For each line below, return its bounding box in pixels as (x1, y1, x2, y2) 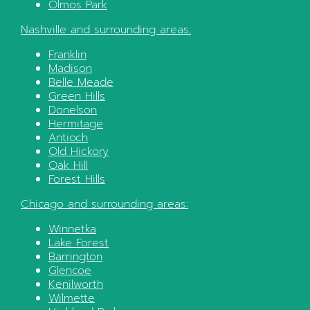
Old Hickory (48, 143, 109, 160)
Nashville (21, 21, 66, 38)
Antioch (48, 129, 88, 146)
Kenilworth (48, 275, 103, 293)
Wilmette (48, 289, 95, 307)
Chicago (21, 195, 64, 212)
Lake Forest (48, 234, 109, 251)
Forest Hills (48, 170, 105, 188)
